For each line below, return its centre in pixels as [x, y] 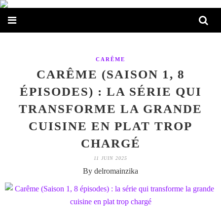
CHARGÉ [110, 143]
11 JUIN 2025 [110, 158]
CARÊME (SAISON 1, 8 [110, 74]
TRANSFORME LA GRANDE [110, 109]
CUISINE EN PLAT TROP [110, 126]
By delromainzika [110, 171]
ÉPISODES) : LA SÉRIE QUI [110, 92]
